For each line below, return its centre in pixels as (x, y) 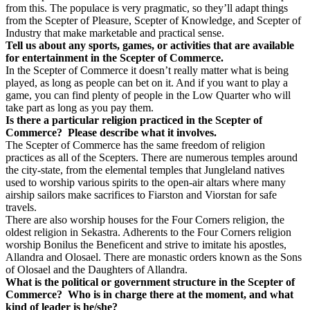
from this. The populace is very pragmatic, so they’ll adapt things (147, 8)
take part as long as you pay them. (80, 108)
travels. (21, 207)
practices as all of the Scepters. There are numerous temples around (152, 157)
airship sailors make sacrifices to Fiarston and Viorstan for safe (141, 195)
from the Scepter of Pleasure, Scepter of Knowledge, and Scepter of (153, 20)
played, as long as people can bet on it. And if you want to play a (147, 83)
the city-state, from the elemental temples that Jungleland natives (145, 170)
